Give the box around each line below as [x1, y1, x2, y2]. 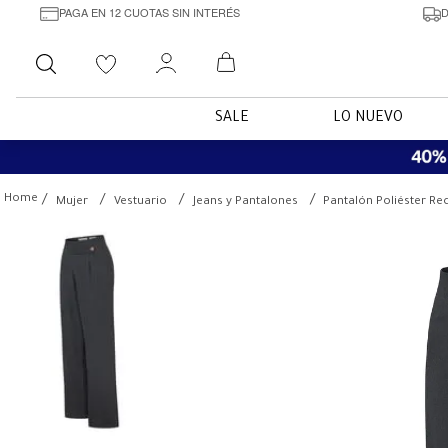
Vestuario [114, 195, 167, 209]
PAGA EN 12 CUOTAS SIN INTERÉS [58, 3, 240, 20]
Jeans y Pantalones [193, 195, 298, 209]
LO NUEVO [333, 111, 403, 127]
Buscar [75, 44, 121, 61]
